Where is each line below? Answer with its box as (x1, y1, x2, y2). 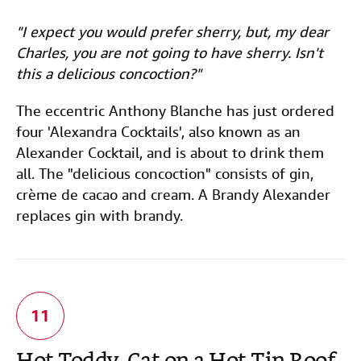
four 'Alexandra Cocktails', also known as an (16, 122, 301, 141)
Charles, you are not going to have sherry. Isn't (16, 44, 323, 62)
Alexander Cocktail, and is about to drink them (16, 143, 324, 162)
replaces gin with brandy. (16, 206, 183, 225)
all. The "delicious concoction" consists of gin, (16, 164, 313, 183)
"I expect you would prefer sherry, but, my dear (16, 23, 329, 41)
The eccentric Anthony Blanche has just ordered (16, 102, 334, 120)
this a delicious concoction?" (16, 64, 201, 83)
